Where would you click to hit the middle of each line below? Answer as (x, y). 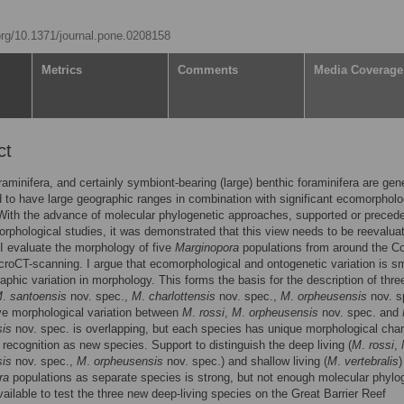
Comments (208, 70)
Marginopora (207, 248)
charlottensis (182, 296)
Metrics (62, 70)
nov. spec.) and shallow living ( (245, 361)
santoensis (38, 296)
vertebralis (372, 361)
